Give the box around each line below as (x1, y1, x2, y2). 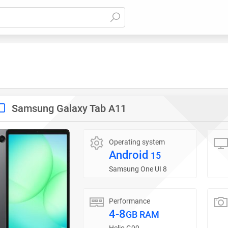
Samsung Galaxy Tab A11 (12, 102, 126, 115)
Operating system (109, 138, 165, 146)
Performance (109, 196, 150, 205)
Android (109, 149, 151, 161)
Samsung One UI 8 (109, 165, 167, 173)
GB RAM (126, 209, 159, 220)
